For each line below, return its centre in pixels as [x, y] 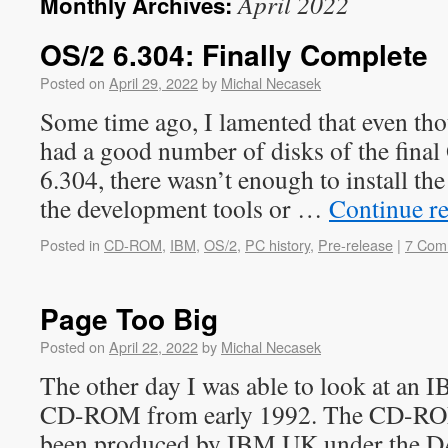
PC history [277, 244]
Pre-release [355, 244]
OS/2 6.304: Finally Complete [234, 54]
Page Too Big [129, 318]
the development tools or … [184, 208]
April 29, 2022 [153, 82]
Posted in [70, 244]
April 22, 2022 [153, 346]
